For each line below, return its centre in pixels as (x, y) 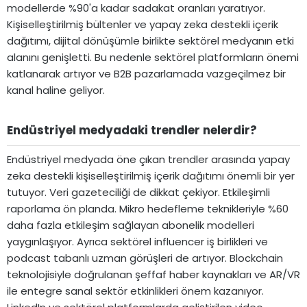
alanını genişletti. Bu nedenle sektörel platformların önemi (153, 57)
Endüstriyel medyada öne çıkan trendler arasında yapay (148, 159)
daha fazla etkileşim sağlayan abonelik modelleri (131, 225)
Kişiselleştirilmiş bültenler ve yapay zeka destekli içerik (143, 24)
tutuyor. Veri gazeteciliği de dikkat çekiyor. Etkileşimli (138, 192)
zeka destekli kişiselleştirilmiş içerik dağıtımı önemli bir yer (151, 175)
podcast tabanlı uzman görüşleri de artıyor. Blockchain (145, 258)
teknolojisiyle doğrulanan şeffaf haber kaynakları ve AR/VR (153, 274)
